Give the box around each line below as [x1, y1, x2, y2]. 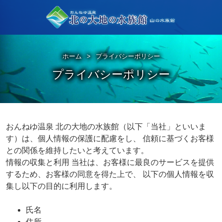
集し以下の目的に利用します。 [5, 181, 117, 190]
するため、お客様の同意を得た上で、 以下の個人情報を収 [5, 169, 214, 178]
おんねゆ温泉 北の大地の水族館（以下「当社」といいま [5, 122, 206, 131]
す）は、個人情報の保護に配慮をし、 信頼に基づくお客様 [5, 134, 214, 143]
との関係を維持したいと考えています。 [5, 146, 149, 155]
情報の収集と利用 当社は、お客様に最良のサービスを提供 [5, 158, 214, 166]
